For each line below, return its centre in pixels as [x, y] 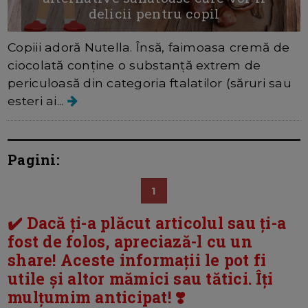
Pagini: [34, 160]
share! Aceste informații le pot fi [137, 260]
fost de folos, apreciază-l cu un [130, 242]
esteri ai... [37, 101]
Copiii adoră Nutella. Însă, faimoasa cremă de [149, 47]
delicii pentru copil [154, 14]
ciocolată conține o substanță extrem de [134, 65]
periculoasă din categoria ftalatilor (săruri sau [150, 83]
